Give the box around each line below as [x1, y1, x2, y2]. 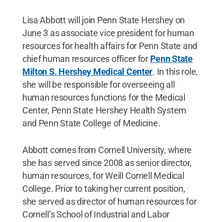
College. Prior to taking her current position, [22, 183, 185, 194]
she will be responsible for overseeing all [22, 79, 175, 90]
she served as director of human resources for [22, 196, 197, 207]
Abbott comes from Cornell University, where [22, 145, 192, 155]
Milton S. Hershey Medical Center [22, 66, 153, 77]
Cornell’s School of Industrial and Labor [22, 209, 169, 220]
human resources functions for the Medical [22, 92, 185, 103]
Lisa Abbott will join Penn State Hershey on [22, 15, 185, 25]
